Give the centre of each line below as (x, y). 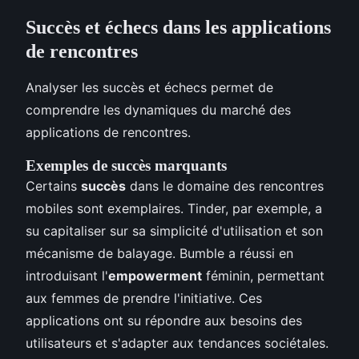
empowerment (155, 275)
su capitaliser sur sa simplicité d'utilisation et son (174, 230)
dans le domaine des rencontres (225, 186)
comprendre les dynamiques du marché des (158, 109)
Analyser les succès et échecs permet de (149, 87)
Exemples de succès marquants (126, 165)
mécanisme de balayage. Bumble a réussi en (159, 253)
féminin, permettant (263, 275)
